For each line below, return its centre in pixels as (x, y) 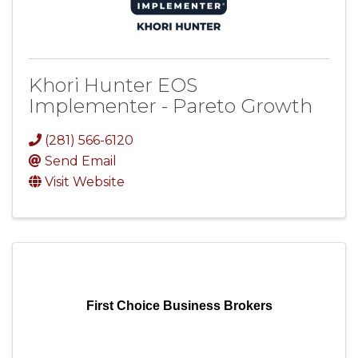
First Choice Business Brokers (179, 305)
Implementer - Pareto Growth (171, 105)
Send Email (81, 161)
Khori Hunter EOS (113, 85)
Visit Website (85, 181)
